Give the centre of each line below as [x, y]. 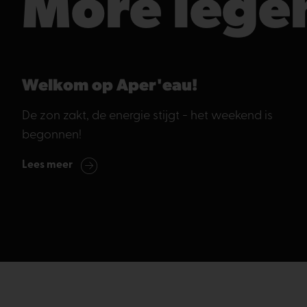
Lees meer [47, 165]
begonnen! [52, 135]
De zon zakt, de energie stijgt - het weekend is [147, 116]
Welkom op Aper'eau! [110, 86]
